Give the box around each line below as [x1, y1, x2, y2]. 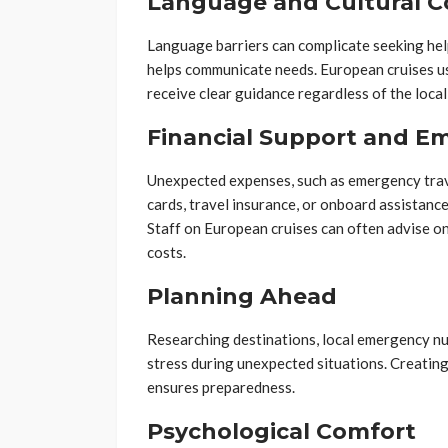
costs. [147, 243, 186, 262]
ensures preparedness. [147, 378, 295, 397]
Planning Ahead [147, 283, 337, 311]
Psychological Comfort [147, 418, 416, 446]
